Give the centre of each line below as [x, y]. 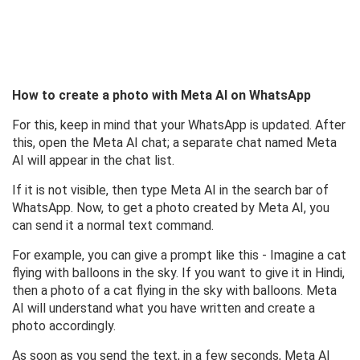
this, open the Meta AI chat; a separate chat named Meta [174, 143]
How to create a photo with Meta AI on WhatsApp [162, 96]
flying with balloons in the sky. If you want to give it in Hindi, [178, 273]
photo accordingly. [64, 326]
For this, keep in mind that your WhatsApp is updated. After [179, 125]
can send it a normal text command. [113, 226]
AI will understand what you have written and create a [164, 309]
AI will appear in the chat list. [93, 161]
